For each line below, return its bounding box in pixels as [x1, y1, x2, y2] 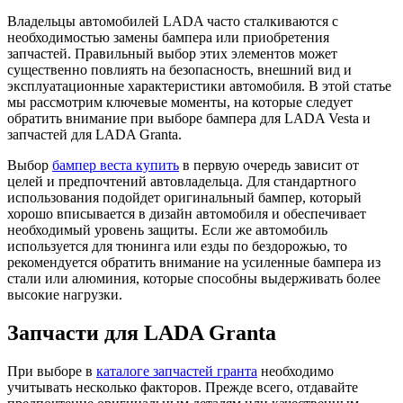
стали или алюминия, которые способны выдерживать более [7, 270, 381, 286]
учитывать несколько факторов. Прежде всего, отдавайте [7, 379, 358, 395]
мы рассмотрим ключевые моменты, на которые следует [7, 94, 353, 110]
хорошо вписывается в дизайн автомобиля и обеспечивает [7, 205, 366, 221]
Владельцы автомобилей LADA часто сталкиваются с [7, 13, 338, 29]
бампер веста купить [52, 157, 179, 173]
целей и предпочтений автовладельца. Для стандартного [7, 173, 356, 189]
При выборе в [7, 363, 96, 379]
